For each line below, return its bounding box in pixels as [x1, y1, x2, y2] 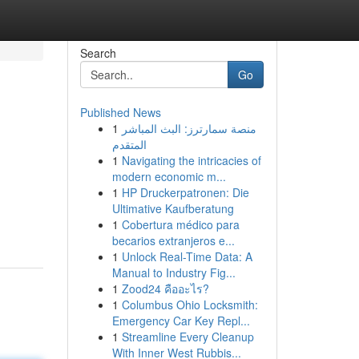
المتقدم [111, 136, 147, 152]
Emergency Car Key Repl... [111, 313, 250, 329]
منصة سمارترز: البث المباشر [121, 120, 256, 136]
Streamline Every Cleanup [121, 329, 254, 345]
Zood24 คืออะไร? [121, 280, 209, 296]
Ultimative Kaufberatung [111, 200, 234, 216]
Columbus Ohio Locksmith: [121, 296, 258, 313]
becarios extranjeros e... [111, 232, 235, 248]
